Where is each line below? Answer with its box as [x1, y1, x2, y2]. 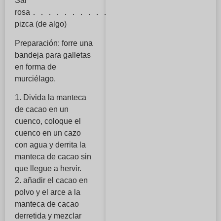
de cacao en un [15, 105, 69, 114]
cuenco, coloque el [15, 117, 81, 126]
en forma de [15, 62, 56, 71]
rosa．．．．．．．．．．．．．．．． [15, 8, 156, 17]
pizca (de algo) [15, 20, 67, 29]
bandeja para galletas [15, 50, 91, 59]
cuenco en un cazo [15, 129, 81, 138]
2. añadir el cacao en [15, 176, 88, 185]
